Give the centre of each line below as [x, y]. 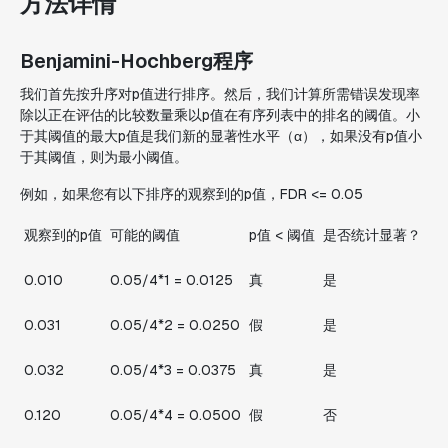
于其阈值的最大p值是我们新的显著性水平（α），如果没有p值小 [221, 136]
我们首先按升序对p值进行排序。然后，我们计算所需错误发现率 [220, 94]
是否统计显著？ [372, 235]
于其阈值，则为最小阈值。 [104, 157]
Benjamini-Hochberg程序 [136, 61]
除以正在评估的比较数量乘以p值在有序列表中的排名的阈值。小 [220, 115]
